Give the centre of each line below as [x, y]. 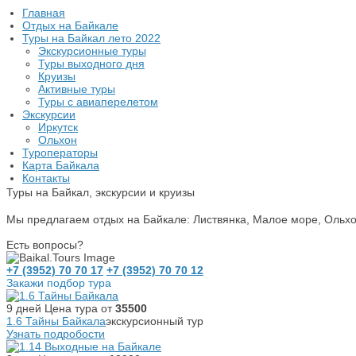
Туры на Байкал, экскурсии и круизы [101, 192]
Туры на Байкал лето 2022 [91, 38]
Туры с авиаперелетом [98, 102]
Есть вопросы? [45, 245]
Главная [44, 13]
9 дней [24, 308]
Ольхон [58, 140]
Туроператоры [60, 153]
